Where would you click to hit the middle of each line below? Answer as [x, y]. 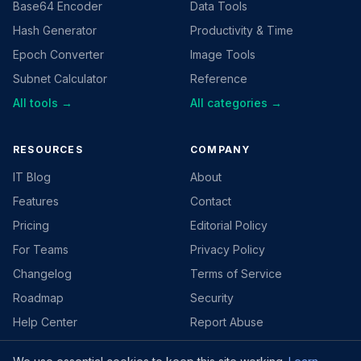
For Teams [41, 250]
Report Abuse [227, 322]
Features [36, 201]
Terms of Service [236, 274]
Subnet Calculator [60, 79]
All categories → [236, 103]
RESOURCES [48, 150]
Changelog [42, 274]
